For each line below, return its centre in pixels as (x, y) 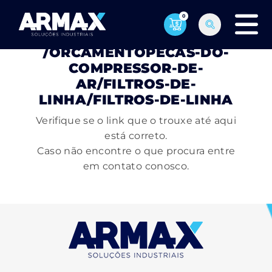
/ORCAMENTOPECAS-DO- (136, 53)
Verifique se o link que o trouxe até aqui (136, 121)
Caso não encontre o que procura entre (136, 151)
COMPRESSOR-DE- (136, 68)
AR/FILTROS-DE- (136, 84)
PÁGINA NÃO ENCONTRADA (136, 37)
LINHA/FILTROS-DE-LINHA (136, 100)
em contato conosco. (136, 166)
